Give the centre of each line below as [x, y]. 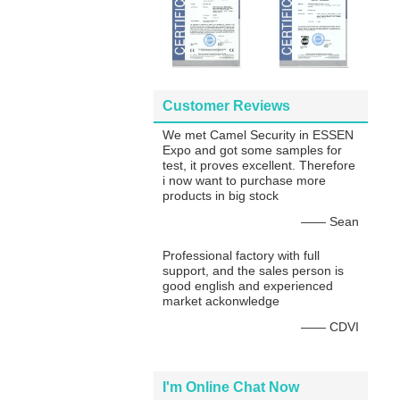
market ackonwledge [221, 301]
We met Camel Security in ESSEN [258, 135]
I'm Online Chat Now [231, 387]
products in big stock [221, 196]
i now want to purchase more [244, 180]
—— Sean [330, 221]
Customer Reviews [226, 106]
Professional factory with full [241, 255]
